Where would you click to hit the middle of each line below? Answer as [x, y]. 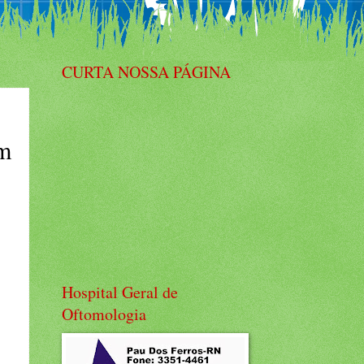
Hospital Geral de [120, 292]
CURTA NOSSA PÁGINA [146, 72]
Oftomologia [104, 314]
